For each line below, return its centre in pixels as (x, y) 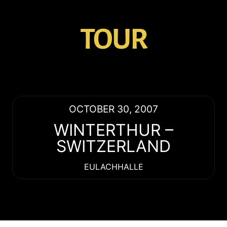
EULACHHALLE (113, 167)
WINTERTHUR (107, 130)
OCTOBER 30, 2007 (113, 109)
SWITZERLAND (113, 146)
